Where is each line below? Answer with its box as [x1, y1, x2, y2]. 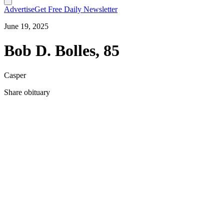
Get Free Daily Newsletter [34, 5, 117, 13]
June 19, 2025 [4, 22, 48, 30]
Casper [4, 70, 26, 79]
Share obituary [4, 87, 50, 96]
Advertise [4, 5, 34, 13]
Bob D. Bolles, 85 [4, 41, 119, 60]
